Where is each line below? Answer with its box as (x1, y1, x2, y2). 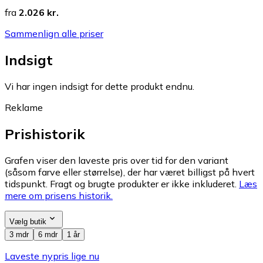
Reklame (5, 101, 43, 113)
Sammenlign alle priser (5, 27, 103, 39)
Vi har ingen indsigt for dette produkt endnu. (5, 80, 194, 92)
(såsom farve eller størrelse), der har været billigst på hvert (5, 166, 255, 178)
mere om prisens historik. (5, 189, 113, 201)
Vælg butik (9, 217, 46, 226)
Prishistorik (5, 124, 85, 143)
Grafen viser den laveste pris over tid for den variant (5, 154, 228, 166)
